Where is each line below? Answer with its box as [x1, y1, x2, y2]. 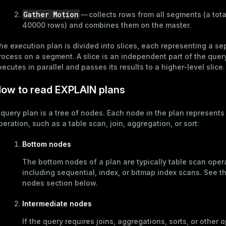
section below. [44, 178, 98, 187]
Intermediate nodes [22, 199, 92, 208]
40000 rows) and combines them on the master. [22, 20, 191, 29]
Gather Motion [23, 9, 79, 19]
